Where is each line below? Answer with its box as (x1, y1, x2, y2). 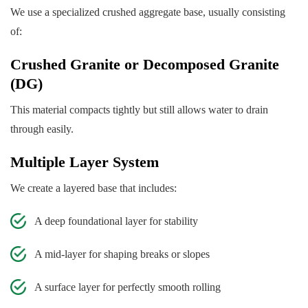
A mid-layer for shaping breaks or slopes (34, 248, 210, 261)
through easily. (10, 123, 74, 135)
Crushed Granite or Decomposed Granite (10, 56, 279, 74)
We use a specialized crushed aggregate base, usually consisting (10, 6, 285, 19)
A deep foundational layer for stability (34, 215, 198, 228)
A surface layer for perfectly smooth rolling (34, 281, 221, 294)
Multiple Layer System (10, 153, 159, 171)
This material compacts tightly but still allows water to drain (10, 104, 268, 116)
